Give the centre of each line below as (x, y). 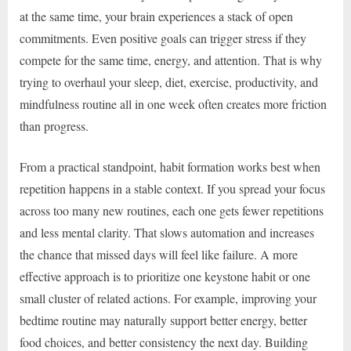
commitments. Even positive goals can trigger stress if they (163, 38)
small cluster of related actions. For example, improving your (168, 299)
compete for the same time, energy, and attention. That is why (171, 60)
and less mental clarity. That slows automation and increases (167, 233)
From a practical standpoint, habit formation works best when (170, 167)
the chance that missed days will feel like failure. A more (159, 255)
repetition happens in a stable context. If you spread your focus (172, 189)
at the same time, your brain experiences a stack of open (156, 16)
